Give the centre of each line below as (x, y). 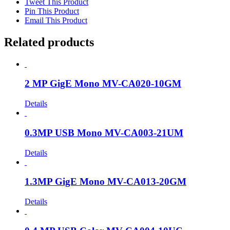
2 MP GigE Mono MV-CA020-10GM (103, 84)
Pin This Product (52, 11)
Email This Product (56, 20)
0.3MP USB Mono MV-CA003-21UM (104, 132)
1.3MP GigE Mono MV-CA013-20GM (106, 182)
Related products (49, 42)
